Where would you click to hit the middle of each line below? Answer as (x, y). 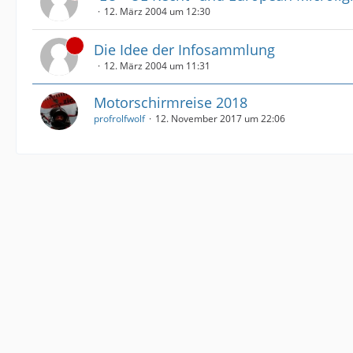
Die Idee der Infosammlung (184, 50)
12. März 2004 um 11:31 (157, 66)
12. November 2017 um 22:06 (220, 118)
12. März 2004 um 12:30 (157, 11)
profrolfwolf (119, 118)
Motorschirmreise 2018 (171, 102)
